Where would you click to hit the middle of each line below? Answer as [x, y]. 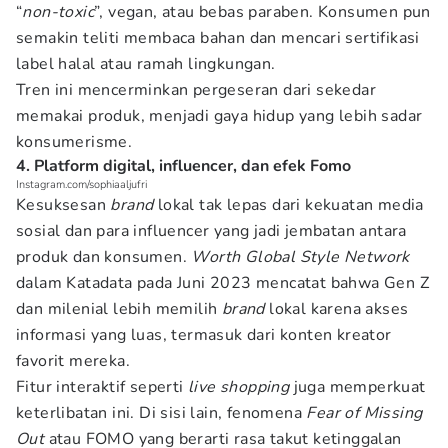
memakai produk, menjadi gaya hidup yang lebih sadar [219, 116]
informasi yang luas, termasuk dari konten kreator [204, 335]
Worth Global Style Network [300, 257]
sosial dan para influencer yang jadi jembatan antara [211, 231]
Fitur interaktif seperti [102, 387]
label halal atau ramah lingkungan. [146, 64]
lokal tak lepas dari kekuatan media [290, 205]
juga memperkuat [357, 387]
